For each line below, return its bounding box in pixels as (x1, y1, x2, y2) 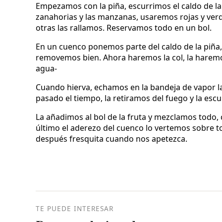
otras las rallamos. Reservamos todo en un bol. (36, 22, 212, 34)
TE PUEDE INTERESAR (36, 204, 113, 214)
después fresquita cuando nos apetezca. (36, 133, 187, 145)
